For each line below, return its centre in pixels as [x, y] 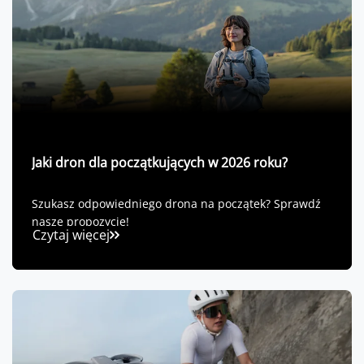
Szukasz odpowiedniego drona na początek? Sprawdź [176, 204]
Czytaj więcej [71, 235]
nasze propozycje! [80, 222]
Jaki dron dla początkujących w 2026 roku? [160, 163]
